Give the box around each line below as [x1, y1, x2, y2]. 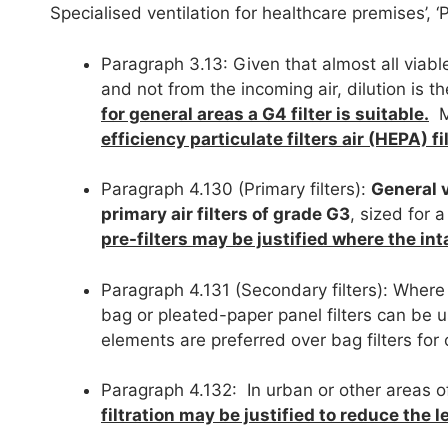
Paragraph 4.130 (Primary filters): [101, 179, 371, 200]
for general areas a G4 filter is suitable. [101, 103, 429, 124]
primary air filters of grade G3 [101, 204, 350, 225]
